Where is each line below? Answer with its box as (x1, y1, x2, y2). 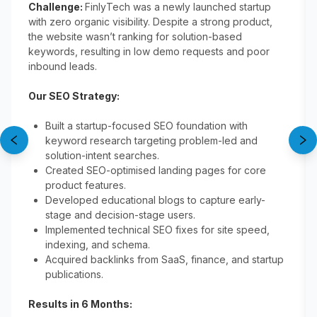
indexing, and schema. (45, 238, 150, 250)
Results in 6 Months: (28, 298, 132, 310)
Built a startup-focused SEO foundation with (45, 120, 248, 132)
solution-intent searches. (45, 149, 159, 161)
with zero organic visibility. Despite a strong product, (28, 16, 272, 28)
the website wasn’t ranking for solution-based (28, 30, 242, 42)
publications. (45, 268, 103, 280)
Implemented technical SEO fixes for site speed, (45, 224, 270, 236)
